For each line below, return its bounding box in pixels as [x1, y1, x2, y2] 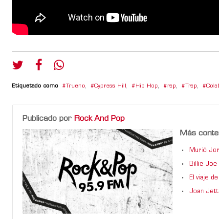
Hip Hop [135, 84, 158, 89]
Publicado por [22, 115, 74, 123]
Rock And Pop [74, 115, 125, 123]
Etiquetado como [12, 84, 58, 89]
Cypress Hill [94, 84, 126, 89]
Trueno [66, 84, 85, 89]
